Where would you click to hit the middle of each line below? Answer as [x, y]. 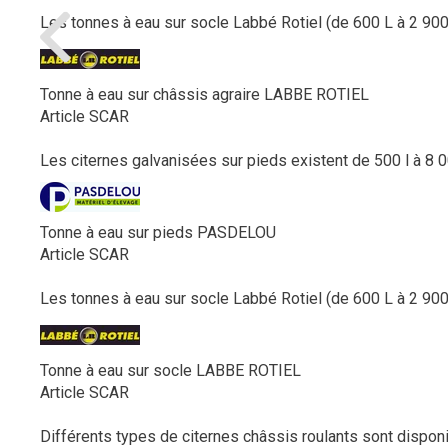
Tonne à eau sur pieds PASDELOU [158, 232]
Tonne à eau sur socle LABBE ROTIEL [170, 370]
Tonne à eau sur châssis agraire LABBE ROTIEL [204, 94]
